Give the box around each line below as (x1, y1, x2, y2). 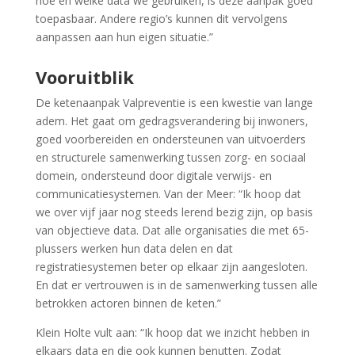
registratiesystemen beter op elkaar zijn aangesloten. (35, 259, 307, 275)
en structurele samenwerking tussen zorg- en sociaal (35, 150, 306, 166)
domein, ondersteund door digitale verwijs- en (35, 168, 272, 184)
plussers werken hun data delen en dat (35, 241, 233, 257)
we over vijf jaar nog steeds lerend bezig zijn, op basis (35, 204, 313, 220)
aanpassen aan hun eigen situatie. (35, 29, 209, 45)
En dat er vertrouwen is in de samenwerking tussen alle (35, 277, 318, 293)
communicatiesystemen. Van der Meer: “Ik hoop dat (35, 186, 301, 202)
